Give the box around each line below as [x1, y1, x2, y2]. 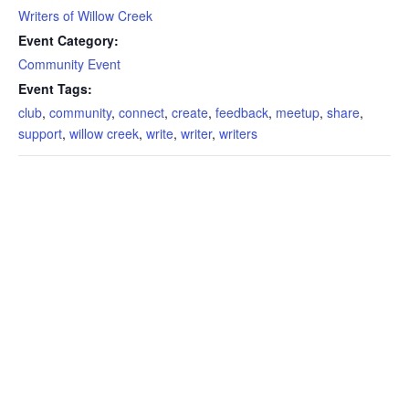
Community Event [18, 54, 121, 73]
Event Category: [18, 30, 119, 49]
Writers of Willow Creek [18, 5, 152, 25]
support [18, 123, 62, 142]
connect [119, 102, 164, 121]
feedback [215, 102, 268, 121]
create [172, 102, 208, 121]
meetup [276, 102, 320, 121]
